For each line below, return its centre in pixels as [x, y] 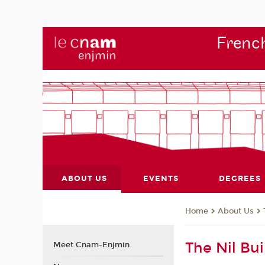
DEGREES [240, 178]
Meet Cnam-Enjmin [91, 245]
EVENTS [161, 178]
